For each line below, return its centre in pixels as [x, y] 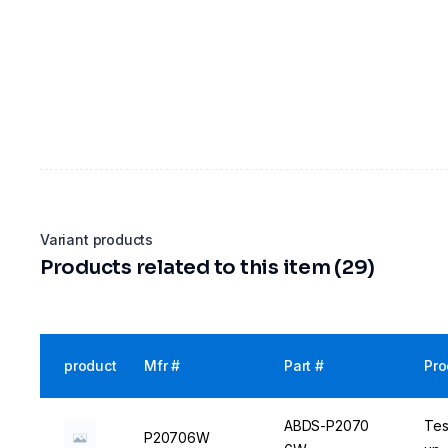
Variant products [97, 239]
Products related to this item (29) [208, 267]
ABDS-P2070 [327, 425]
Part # [304, 365]
